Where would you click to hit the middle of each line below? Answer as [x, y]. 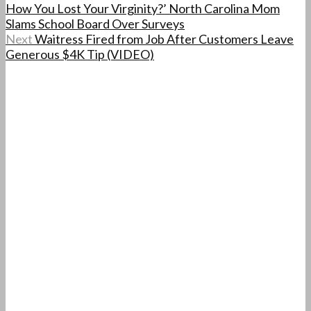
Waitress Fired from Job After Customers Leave [164, 39]
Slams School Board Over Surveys [95, 24]
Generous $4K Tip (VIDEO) [80, 54]
